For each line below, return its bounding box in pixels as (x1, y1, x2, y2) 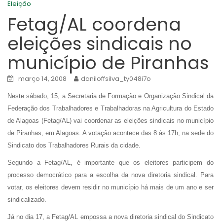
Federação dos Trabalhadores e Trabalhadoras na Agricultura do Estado (7, 105, 214, 112)
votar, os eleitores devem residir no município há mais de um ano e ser (7, 184, 214, 191)
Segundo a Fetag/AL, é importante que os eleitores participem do (7, 159, 214, 166)
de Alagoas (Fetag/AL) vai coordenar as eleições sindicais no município (7, 117, 214, 124)
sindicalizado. (7, 196, 46, 203)
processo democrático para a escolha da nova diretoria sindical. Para (7, 171, 214, 179)
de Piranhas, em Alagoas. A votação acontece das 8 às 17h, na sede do (7, 129, 214, 137)
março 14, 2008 (18, 74, 67, 83)
